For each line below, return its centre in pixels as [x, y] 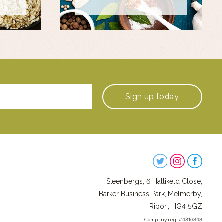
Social [15, 185]
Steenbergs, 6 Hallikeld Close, [154, 182]
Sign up [139, 97]
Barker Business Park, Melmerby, [150, 194]
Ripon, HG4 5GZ [175, 206]
